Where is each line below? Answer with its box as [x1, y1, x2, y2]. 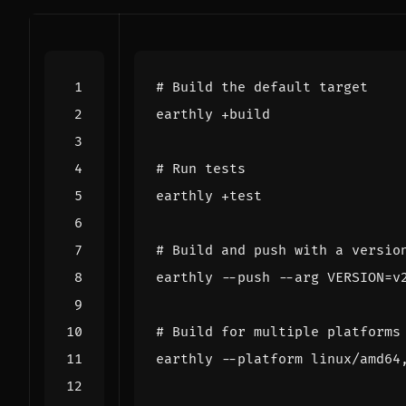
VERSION [327, 268, 384, 286]
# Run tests [156, 159, 246, 178]
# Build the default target [156, 78, 368, 96]
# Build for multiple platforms [156, 323, 401, 341]
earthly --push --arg [156, 268, 327, 286]
